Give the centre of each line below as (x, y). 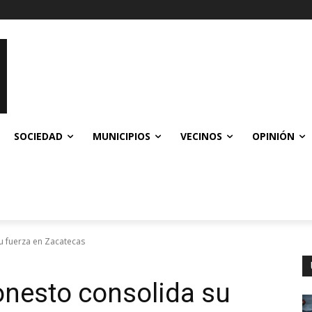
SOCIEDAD (38, 136)
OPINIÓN (273, 136)
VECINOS (201, 136)
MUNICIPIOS (122, 136)
